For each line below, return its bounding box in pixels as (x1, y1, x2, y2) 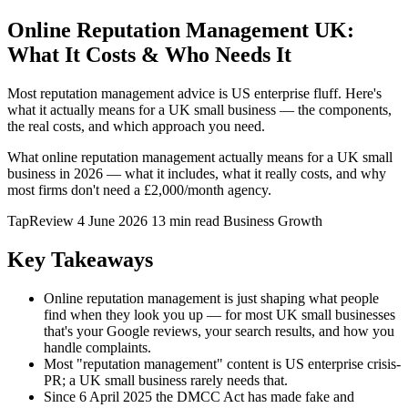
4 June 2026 (77, 212, 148, 229)
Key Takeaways (7, 247, 153, 271)
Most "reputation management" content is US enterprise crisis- (44, 355, 401, 372)
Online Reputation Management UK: (7, 17, 354, 42)
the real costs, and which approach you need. (7, 117, 265, 134)
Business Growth (223, 212, 322, 229)
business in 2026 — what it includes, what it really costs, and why (7, 165, 386, 181)
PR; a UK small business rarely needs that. (44, 372, 288, 388)
